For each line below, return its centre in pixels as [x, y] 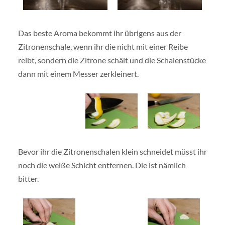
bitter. [28, 178]
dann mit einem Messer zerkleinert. [78, 73]
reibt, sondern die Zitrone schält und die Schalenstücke [112, 60]
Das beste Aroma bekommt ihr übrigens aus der [99, 33]
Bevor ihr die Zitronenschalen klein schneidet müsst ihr [112, 151]
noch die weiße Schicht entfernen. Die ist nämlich [102, 165]
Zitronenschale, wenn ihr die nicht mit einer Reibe [103, 46]
